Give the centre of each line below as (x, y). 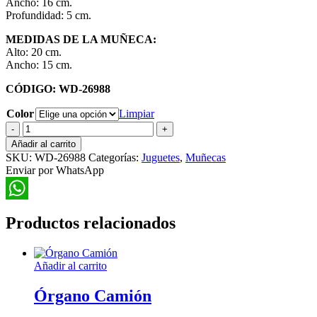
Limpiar (137, 113)
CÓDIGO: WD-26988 (58, 88)
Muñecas (206, 157)
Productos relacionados (91, 223)
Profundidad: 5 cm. (48, 15)
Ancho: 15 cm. (39, 64)
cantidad (41, 165)
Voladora (42, 152)
